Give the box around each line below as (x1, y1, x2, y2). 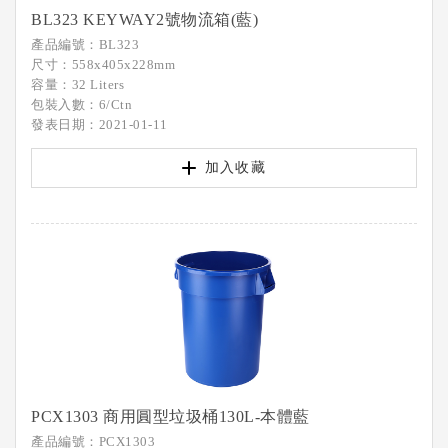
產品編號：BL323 (31, 37, 139, 52)
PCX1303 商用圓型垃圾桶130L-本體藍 (31, 408, 310, 425)
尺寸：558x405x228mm (31, 57, 175, 72)
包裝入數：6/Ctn (31, 97, 132, 112)
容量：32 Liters (31, 77, 124, 92)
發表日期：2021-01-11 (31, 117, 168, 132)
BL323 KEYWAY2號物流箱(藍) (31, 11, 258, 28)
